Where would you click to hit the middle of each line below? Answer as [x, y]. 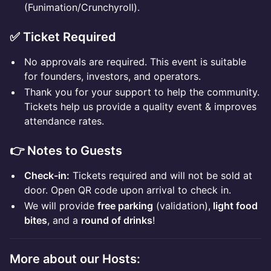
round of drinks [117, 220]
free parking [125, 206]
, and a [64, 220]
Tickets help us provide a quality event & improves [140, 106]
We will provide [61, 206]
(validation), [182, 206]
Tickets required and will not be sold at [161, 175]
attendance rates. [64, 121]
